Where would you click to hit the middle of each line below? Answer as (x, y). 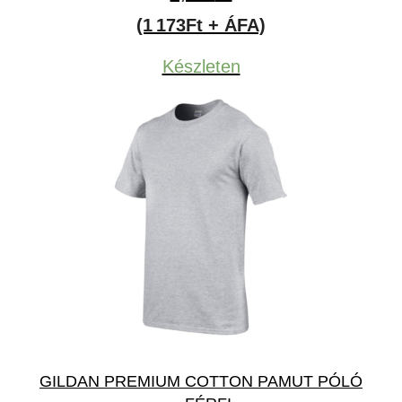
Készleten (201, 66)
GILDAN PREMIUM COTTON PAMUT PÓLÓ (201, 381)
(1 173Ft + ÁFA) (201, 25)
